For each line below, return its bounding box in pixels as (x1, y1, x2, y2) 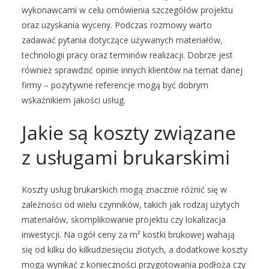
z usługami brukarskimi (22, 144, 230, 171)
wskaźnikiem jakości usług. (22, 94, 125, 106)
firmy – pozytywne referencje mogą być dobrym (22, 79, 208, 91)
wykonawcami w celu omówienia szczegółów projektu (22, 4, 233, 16)
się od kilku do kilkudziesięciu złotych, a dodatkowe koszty (22, 244, 247, 256)
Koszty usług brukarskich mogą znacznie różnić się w (22, 184, 227, 196)
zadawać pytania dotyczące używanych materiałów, (22, 34, 223, 46)
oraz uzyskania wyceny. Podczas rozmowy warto (22, 19, 212, 31)
